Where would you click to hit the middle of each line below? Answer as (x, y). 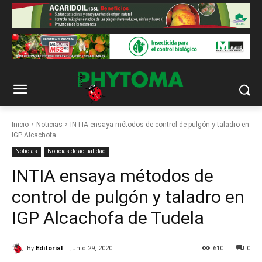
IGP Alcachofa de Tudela (108, 218)
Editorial (49, 248)
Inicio (20, 124)
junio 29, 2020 (91, 248)
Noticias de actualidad (77, 151)
